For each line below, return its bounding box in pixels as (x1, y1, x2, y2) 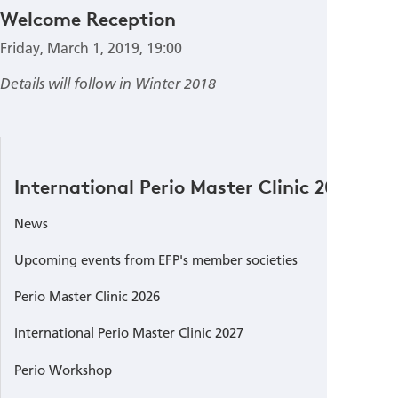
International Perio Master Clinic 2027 (14, 323, 243, 342)
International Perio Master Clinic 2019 (14, 175, 354, 199)
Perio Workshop (14, 360, 112, 378)
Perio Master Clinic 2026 (14, 287, 160, 306)
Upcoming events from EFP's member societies (14, 251, 298, 269)
